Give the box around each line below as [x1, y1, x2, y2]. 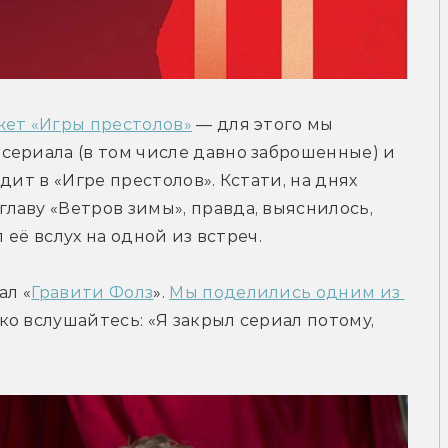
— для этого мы [191, 115, 334, 135]
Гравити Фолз [31, 283, 154, 303]
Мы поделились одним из [169, 283, 401, 303]
